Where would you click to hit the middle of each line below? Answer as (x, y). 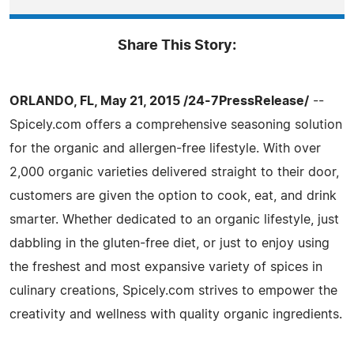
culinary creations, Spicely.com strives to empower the (173, 290)
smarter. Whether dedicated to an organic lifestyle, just (174, 219)
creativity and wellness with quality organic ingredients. (176, 314)
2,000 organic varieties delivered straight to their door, (174, 172)
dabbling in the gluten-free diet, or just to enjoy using (169, 243)
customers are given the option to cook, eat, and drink (173, 196)
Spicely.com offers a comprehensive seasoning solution (176, 124)
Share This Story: (177, 45)
